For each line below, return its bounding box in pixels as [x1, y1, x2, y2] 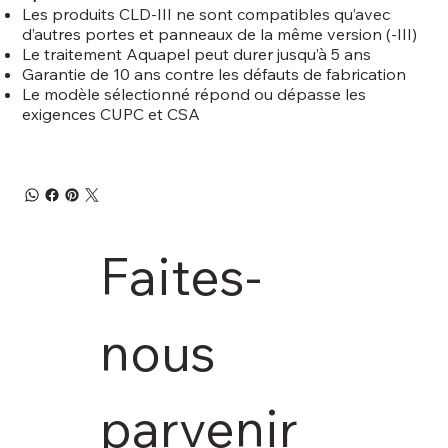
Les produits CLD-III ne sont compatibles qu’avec [22, 3, 391, 24]
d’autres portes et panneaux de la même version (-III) [22, 23, 418, 44]
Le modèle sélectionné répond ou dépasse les [22, 83, 367, 104]
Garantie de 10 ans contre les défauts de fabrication [22, 63, 407, 84]
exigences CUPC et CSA [22, 103, 201, 124]
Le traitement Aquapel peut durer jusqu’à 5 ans [22, 43, 372, 64]
